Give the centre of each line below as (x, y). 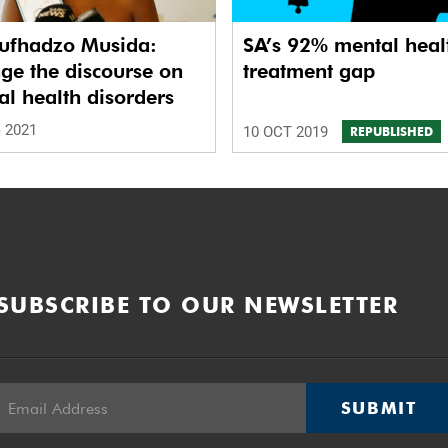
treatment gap (309, 71)
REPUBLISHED (391, 132)
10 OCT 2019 (287, 132)
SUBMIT (378, 408)
